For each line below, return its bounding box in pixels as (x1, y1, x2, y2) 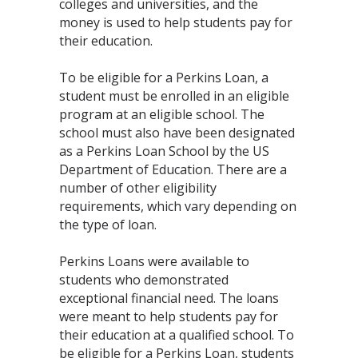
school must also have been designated (59, 123, 295, 141)
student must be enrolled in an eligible (59, 86, 289, 105)
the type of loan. (59, 215, 157, 233)
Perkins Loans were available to (59, 252, 249, 270)
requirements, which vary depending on (59, 197, 296, 215)
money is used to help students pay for (59, 13, 292, 31)
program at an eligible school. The (59, 105, 265, 123)
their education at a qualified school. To (59, 325, 294, 344)
